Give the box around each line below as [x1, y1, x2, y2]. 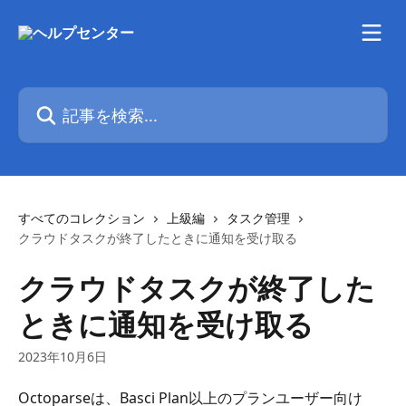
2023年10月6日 [18, 348, 107, 365]
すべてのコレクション [18, 209, 145, 227]
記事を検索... [17, 87, 101, 107]
